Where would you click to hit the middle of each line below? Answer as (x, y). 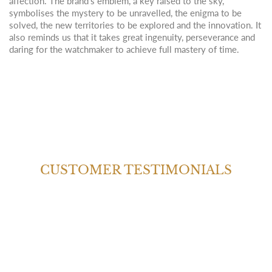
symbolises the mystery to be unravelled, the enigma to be (125, 12)
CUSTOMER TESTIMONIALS (136, 170)
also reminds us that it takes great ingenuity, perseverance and (132, 37)
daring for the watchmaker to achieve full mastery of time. (125, 49)
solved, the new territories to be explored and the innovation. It (135, 25)
